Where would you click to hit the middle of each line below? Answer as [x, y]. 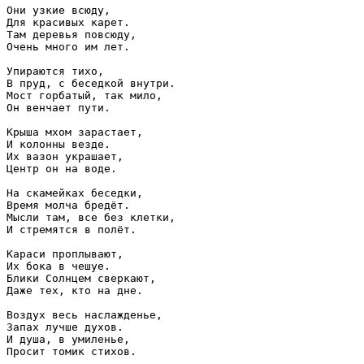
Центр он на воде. [62, 168]
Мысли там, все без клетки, [91, 217]
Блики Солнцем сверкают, [81, 278]
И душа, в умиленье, [68, 339]
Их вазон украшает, [65, 156]
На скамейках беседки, [75, 193]
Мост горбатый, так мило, [84, 95]
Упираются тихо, [55, 71]
